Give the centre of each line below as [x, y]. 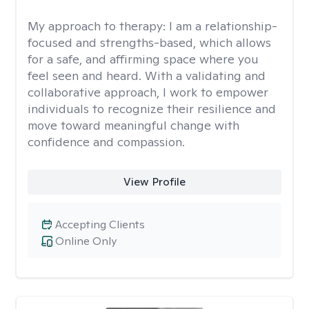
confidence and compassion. [106, 142]
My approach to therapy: [98, 26]
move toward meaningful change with [133, 125]
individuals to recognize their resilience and [152, 109]
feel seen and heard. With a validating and [147, 76]
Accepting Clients [100, 225]
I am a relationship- [223, 26]
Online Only [86, 241]
